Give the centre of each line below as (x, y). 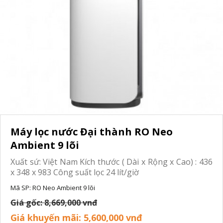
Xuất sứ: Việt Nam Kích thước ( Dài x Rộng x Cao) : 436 (111, 162)
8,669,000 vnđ (71, 203)
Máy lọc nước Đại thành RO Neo (92, 132)
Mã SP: (21, 188)
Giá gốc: (27, 203)
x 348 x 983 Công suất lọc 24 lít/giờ (75, 172)
